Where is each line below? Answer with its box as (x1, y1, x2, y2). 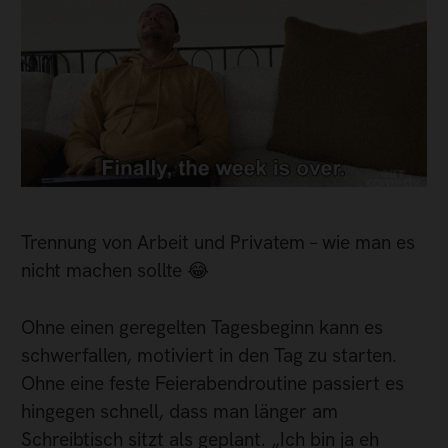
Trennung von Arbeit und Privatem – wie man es (21, 230, 415, 256)
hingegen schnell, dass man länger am (21, 398, 338, 424)
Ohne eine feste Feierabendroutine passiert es (21, 370, 404, 396)
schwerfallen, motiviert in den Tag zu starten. (21, 342, 397, 368)
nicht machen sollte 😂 (21, 258, 209, 284)
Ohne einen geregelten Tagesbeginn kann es (21, 314, 383, 340)
